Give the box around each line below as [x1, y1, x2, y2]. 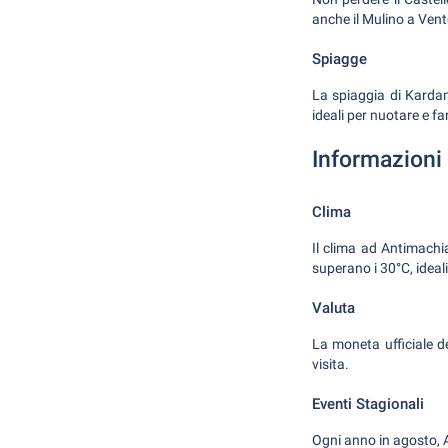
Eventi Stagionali [312, 395, 424, 413]
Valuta [312, 299, 355, 317]
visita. [312, 356, 349, 372]
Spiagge [312, 50, 367, 68]
